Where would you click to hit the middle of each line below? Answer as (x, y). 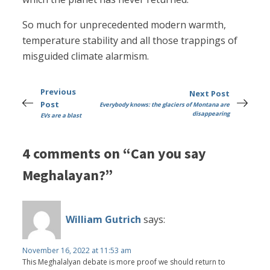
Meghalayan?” (68, 175)
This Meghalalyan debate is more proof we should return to (124, 262)
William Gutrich (104, 220)
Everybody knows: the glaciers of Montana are (164, 105)
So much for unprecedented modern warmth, (124, 25)
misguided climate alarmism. (86, 56)
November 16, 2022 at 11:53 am (77, 250)
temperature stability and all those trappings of (130, 41)
